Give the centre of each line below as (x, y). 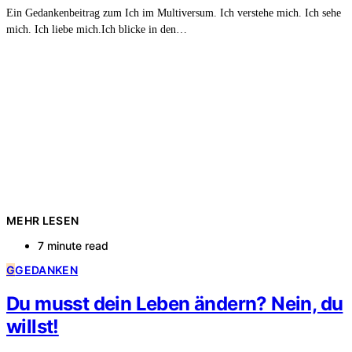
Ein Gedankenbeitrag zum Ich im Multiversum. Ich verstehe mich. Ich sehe (174, 13)
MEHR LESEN (43, 220)
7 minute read (73, 245)
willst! (33, 326)
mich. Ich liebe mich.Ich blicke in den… (97, 29)
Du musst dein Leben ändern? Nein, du (175, 303)
